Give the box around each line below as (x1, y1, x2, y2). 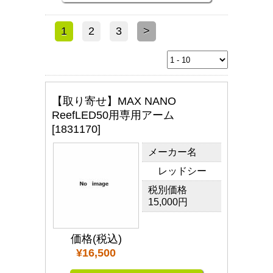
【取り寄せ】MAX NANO (52, 95, 176, 107)
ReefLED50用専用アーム (52, 109, 185, 121)
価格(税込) (70, 233, 122, 245)
